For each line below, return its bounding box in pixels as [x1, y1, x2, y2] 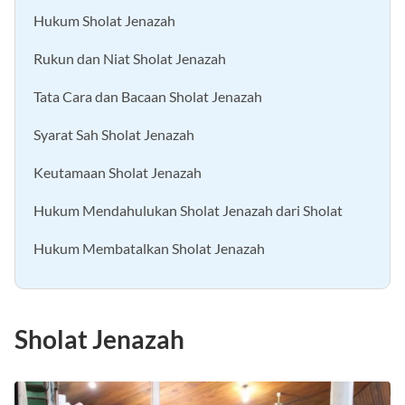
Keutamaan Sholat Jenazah [33, 164, 202, 182]
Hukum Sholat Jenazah [33, 12, 175, 30]
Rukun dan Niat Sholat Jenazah [33, 50, 226, 68]
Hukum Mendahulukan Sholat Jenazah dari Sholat [33, 202, 343, 220]
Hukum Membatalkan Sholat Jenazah [33, 240, 265, 258]
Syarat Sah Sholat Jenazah [33, 126, 194, 144]
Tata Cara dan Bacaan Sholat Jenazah [33, 88, 262, 106]
